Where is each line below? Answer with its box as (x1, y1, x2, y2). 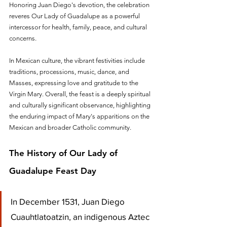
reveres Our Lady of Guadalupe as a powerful (9, 12, 141, 20)
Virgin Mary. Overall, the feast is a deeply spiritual (9, 90, 152, 98)
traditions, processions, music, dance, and (9, 67, 131, 75)
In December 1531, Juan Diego (11, 196, 127, 206)
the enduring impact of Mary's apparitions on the (9, 112, 151, 120)
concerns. (9, 34, 38, 42)
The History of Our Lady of (9, 147, 120, 158)
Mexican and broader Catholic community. (9, 123, 131, 131)
